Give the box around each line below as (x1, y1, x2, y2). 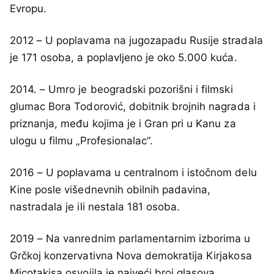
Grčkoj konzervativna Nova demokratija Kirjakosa (10, 250, 252, 262)
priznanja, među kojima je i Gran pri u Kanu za (10, 117, 236, 130)
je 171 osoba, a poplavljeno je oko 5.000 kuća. (10, 51, 237, 64)
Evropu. (10, 2, 47, 15)
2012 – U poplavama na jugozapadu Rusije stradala (10, 34, 263, 46)
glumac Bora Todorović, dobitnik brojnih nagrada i (10, 100, 256, 113)
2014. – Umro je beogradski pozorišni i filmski (10, 83, 233, 95)
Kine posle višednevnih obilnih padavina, (10, 183, 211, 196)
